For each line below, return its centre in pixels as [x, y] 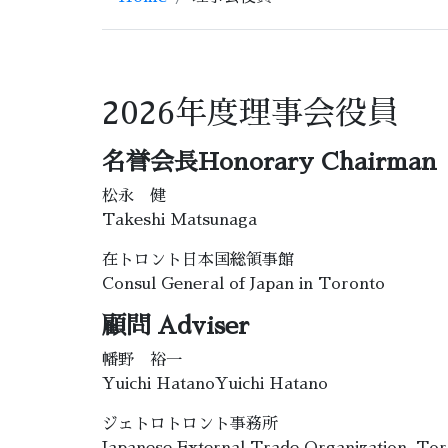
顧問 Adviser [175, 326]
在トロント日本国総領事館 [198, 260]
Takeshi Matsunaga [179, 220]
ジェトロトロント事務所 [190, 424]
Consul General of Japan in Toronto [243, 284]
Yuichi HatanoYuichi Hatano [215, 384]
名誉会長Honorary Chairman [269, 162]
